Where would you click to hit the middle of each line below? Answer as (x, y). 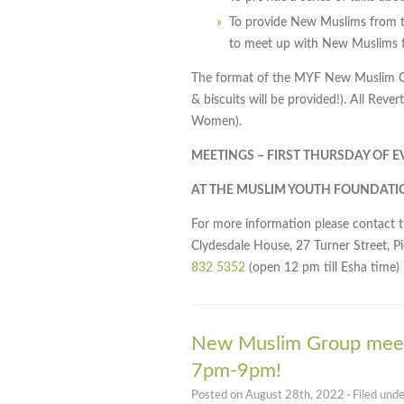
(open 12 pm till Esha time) (322, 267)
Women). (216, 121)
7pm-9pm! (236, 370)
